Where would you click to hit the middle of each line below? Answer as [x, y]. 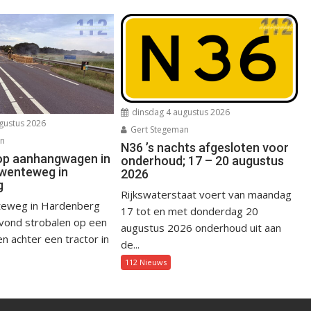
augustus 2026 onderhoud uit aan [201, 228]
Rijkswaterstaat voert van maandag [207, 195]
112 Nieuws [146, 262]
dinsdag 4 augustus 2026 [180, 112]
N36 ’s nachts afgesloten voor [205, 148]
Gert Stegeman [159, 130]
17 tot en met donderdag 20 [190, 211]
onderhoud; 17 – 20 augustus [203, 161]
